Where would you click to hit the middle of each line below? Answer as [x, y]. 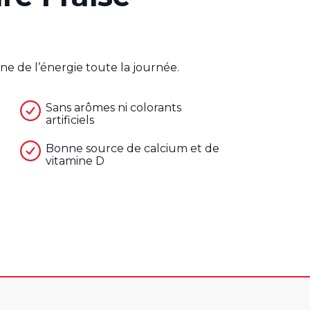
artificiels [70, 120]
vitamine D [75, 161]
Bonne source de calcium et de [133, 148]
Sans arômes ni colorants [114, 108]
